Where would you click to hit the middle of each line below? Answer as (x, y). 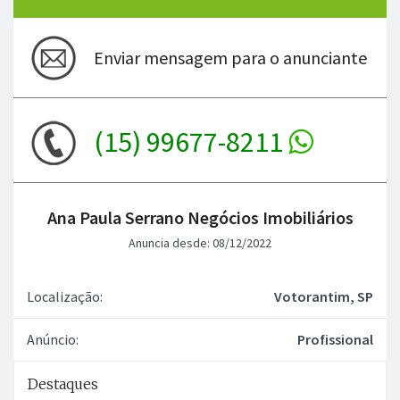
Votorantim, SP (324, 296)
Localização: (65, 296)
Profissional (335, 339)
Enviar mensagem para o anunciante (230, 57)
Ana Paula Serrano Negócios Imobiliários (200, 217)
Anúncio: (53, 339)
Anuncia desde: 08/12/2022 (200, 242)
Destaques (63, 383)
